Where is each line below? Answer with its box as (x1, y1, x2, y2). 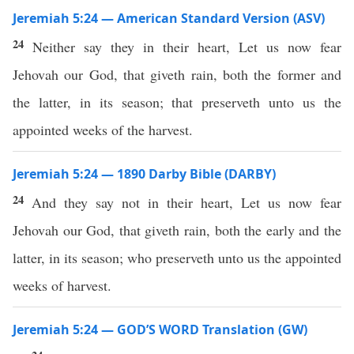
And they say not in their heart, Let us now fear (32, 193, 341, 212)
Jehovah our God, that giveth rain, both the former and (13, 65, 341, 84)
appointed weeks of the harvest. (13, 120, 193, 139)
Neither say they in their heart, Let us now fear (32, 37, 341, 56)
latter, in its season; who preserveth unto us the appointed (13, 248, 341, 267)
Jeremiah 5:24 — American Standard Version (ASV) (13, 9, 325, 27)
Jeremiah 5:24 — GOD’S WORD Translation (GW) (13, 321, 307, 338)
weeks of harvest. (13, 276, 111, 295)
